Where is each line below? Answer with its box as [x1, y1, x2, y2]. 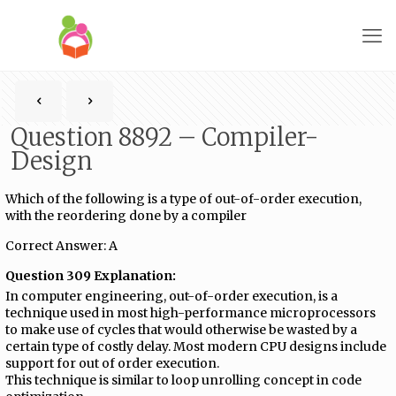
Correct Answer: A [5, 238, 118, 254]
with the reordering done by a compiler [5, 208, 247, 224]
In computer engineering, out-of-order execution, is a [5, 287, 339, 304]
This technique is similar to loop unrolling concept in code [5, 371, 362, 388]
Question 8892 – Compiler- [11, 122, 318, 152]
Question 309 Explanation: [5, 268, 179, 284]
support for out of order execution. [5, 354, 220, 371]
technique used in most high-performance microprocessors [5, 304, 377, 321]
